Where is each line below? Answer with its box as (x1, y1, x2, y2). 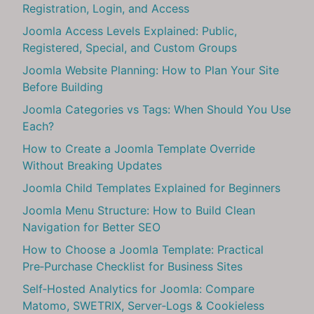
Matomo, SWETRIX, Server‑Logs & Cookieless (22, 298, 264, 313)
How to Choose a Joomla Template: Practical (22, 242, 264, 257)
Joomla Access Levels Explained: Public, (22, 23, 237, 38)
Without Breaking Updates (22, 158, 162, 172)
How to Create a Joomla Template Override (22, 141, 255, 156)
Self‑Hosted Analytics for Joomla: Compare (22, 281, 254, 296)
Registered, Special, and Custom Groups (22, 40, 237, 55)
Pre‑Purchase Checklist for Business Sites (22, 259, 243, 273)
